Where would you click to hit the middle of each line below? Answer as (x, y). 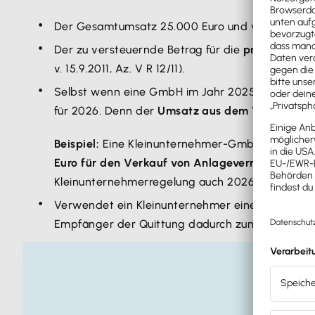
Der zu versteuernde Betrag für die (149, 50)
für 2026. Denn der (106, 111)
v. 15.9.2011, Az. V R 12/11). (121, 69)
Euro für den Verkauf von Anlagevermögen (171, 163)
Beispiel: (78, 144)
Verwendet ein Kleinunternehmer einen (160, 205)
